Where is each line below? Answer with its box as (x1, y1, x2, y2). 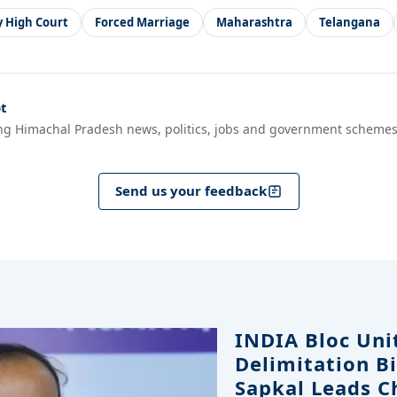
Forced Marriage (95, 13, 190, 30)
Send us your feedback (114, 182, 267, 200)
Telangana (319, 13, 380, 30)
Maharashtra (216, 13, 292, 30)
